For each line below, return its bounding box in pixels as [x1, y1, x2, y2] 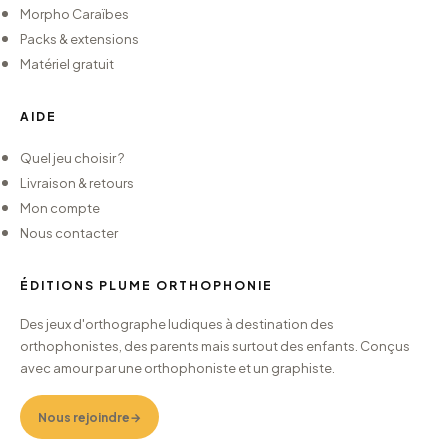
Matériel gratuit [20, 56, 114, 72]
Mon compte [20, 200, 100, 216]
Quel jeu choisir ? [20, 150, 124, 166]
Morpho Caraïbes [20, 6, 129, 22]
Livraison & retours [20, 175, 134, 191]
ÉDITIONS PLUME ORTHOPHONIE [20, 278, 273, 293]
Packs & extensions [20, 31, 139, 47]
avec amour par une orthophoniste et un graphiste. [20, 360, 335, 376]
